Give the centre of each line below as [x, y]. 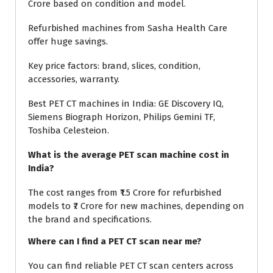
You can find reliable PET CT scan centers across [131, 265]
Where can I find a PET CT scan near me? [115, 241]
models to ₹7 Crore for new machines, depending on [136, 206]
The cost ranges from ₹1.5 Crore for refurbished [125, 192]
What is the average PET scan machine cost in [129, 154]
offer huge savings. [68, 41]
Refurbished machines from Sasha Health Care [128, 28]
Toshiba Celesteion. [69, 130]
